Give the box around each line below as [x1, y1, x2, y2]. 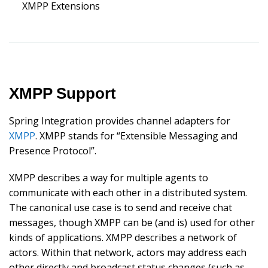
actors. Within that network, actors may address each [9, 246, 246, 260]
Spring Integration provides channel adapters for [9, 114, 230, 128]
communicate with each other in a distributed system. [9, 186, 247, 200]
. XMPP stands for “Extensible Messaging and [35, 129, 237, 143]
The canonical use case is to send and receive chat [9, 201, 232, 215]
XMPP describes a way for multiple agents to [9, 171, 208, 185]
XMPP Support [9, 84, 116, 102]
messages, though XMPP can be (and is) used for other [9, 216, 255, 230]
